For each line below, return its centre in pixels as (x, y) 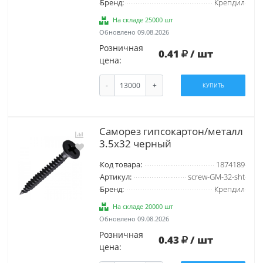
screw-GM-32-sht (216, 177)
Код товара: (121, 164)
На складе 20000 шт (143, 206)
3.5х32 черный (135, 143)
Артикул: (115, 177)
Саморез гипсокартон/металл (171, 131)
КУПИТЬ (213, 86)
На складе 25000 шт (143, 20)
